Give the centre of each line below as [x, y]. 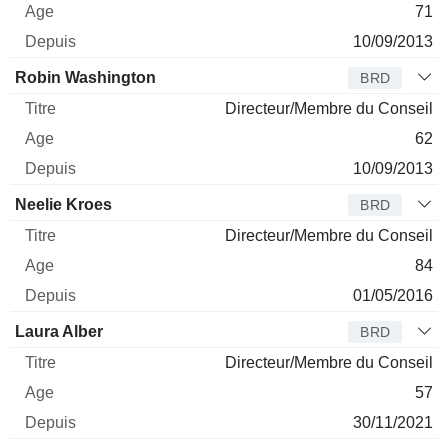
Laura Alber [59, 331]
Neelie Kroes [63, 204]
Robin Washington [85, 77]
